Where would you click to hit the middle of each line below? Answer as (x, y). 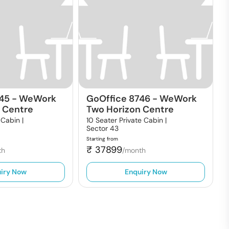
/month (134, 150)
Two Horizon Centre (130, 109)
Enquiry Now (146, 172)
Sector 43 (102, 128)
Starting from (102, 139)
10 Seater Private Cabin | (126, 120)
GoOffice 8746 (118, 99)
